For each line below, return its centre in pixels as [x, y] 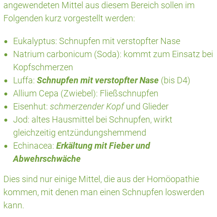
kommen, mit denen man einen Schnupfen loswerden [104, 192]
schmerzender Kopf [87, 106]
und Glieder [146, 106]
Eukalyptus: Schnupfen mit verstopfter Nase [96, 41]
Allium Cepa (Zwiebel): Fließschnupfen [85, 93]
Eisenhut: [31, 106]
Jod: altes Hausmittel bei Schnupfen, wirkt [93, 119]
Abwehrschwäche [47, 159]
